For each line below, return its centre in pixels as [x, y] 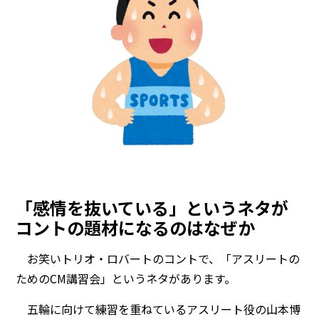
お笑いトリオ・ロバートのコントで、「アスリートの [158, 258]
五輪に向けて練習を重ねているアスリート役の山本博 [158, 309]
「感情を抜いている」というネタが [152, 207]
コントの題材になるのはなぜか [136, 227]
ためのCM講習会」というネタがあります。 [126, 278]
